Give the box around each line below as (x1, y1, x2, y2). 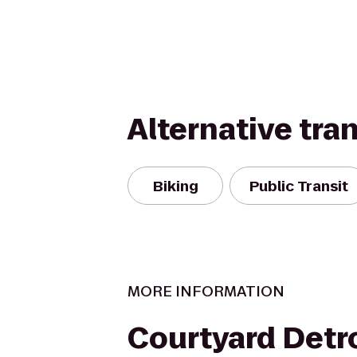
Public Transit (249, 175, 348, 196)
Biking (152, 175, 198, 196)
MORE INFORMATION (127, 281, 284, 301)
